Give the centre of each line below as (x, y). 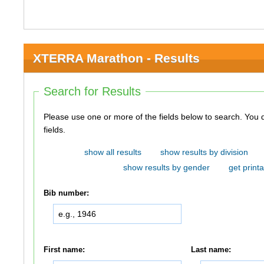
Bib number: (67, 193)
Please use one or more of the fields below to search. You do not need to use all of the (144, 117)
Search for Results (93, 92)
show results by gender (166, 168)
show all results (113, 152)
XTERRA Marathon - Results (117, 58)
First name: (65, 250)
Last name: (211, 250)
